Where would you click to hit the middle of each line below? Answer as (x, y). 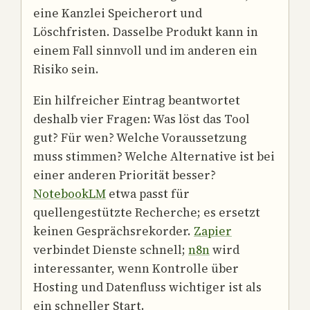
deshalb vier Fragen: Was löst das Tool (142, 119)
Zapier (213, 231)
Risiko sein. (66, 69)
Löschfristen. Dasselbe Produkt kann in (146, 31)
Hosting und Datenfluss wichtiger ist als (147, 288)
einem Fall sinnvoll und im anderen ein (145, 50)
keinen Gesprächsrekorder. (113, 231)
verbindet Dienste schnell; (111, 250)
